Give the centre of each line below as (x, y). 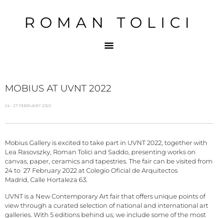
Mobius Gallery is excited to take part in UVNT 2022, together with (106, 143)
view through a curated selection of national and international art (107, 205)
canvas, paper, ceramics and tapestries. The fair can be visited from (109, 162)
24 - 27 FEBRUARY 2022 (28, 106)
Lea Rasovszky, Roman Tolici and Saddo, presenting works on (100, 152)
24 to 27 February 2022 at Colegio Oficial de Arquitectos (91, 171)
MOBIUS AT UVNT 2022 (58, 88)
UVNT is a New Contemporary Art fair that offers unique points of (105, 196)
